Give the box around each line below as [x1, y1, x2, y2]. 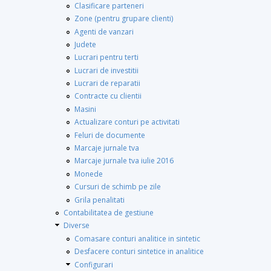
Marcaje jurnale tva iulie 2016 [74, 155, 174, 166]
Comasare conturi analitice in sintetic [74, 233, 200, 244]
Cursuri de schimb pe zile [74, 181, 161, 192]
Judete [74, 39, 96, 50]
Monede [74, 168, 103, 179]
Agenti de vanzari [74, 26, 134, 37]
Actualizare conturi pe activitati [74, 117, 180, 128]
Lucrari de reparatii [74, 78, 140, 89]
